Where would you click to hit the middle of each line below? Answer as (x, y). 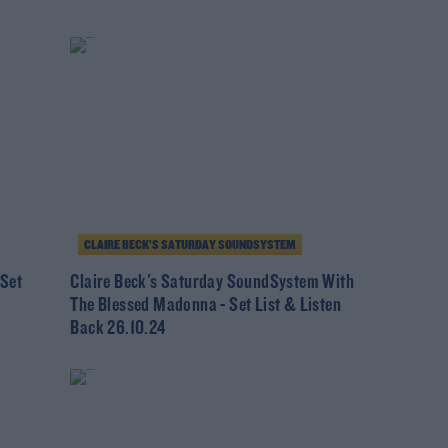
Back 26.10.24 (118, 328)
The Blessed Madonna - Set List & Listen (205, 305)
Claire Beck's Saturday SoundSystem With (212, 282)
